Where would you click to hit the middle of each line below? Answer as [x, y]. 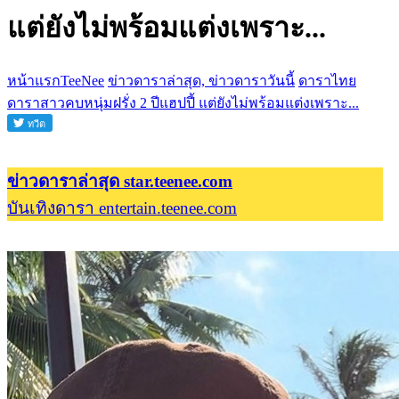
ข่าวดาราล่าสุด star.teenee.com [120, 181]
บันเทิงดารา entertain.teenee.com [122, 208]
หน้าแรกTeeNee [56, 80]
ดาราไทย [327, 80]
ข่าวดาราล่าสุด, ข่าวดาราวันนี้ [201, 80]
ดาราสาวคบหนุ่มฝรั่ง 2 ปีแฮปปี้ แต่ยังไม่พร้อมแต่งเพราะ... [183, 102]
